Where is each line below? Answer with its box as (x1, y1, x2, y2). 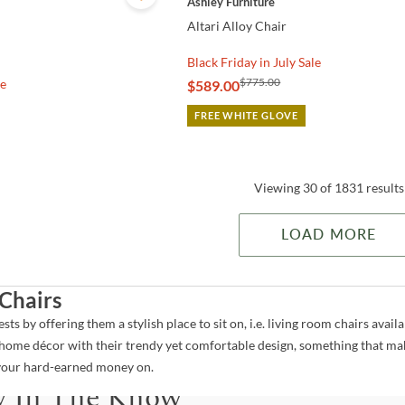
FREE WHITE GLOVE (194, 109, 299, 122)
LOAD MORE (281, 228, 377, 243)
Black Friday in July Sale (187, 54, 322, 71)
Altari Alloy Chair (187, 18, 287, 34)
